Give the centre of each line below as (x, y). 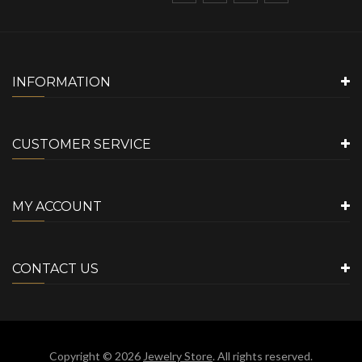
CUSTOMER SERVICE (82, 144)
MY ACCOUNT (57, 206)
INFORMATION (61, 82)
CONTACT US (55, 268)
